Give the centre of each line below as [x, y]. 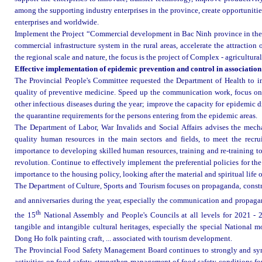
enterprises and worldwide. [57, 22]
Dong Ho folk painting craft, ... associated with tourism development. [123, 239]
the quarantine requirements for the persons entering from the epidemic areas [135, 115]
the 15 [25, 215]
